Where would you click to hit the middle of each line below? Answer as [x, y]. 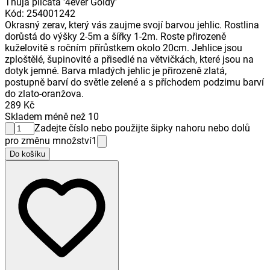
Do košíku [27, 154]
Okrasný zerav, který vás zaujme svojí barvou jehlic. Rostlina [132, 25]
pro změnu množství [48, 141]
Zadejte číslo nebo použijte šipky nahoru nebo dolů [142, 128]
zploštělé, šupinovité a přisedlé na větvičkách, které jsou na [129, 60]
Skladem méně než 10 [52, 117]
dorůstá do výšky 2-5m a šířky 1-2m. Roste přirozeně [115, 37]
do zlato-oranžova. [44, 94]
